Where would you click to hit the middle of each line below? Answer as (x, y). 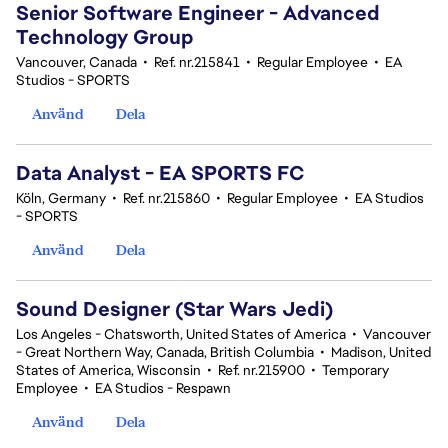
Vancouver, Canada (76, 62)
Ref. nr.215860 (166, 198)
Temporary (355, 370)
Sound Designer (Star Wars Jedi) (174, 309)
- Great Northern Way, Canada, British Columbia (165, 352)
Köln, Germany (61, 198)
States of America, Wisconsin (108, 370)
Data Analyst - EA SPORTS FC (160, 173)
